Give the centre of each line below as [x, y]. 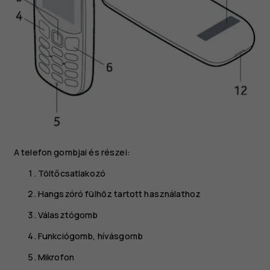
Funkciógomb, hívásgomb [90, 236]
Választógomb [68, 215]
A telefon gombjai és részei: [72, 152]
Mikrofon [56, 257]
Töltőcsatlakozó [72, 173]
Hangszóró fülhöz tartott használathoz [119, 194]
